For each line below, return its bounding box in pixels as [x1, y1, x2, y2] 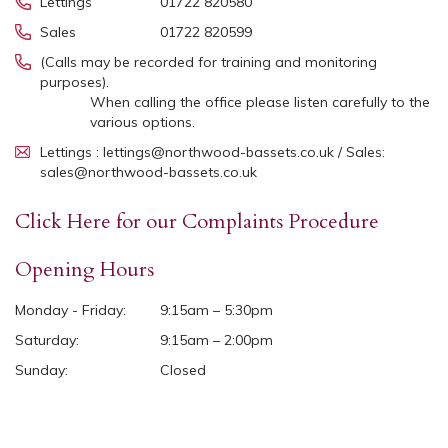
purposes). [40, 72, 109, 91]
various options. [90, 112, 195, 131]
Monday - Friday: [15, 300, 126, 319]
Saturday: [15, 330, 79, 349]
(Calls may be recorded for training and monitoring [40, 52, 377, 71]
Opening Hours [15, 255, 154, 283]
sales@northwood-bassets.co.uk [40, 162, 257, 181]
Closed [160, 360, 206, 379]
